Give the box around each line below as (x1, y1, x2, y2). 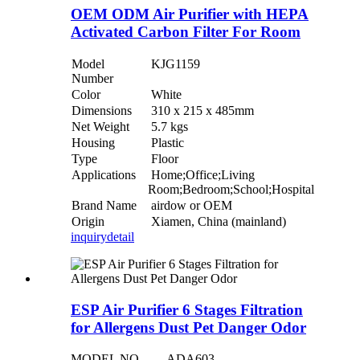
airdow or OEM (148, 198, 232, 212)
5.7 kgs (148, 119, 188, 133)
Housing (72, 135, 115, 149)
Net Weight (72, 119, 129, 133)
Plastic (148, 135, 184, 149)
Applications (72, 167, 136, 182)
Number (72, 71, 113, 85)
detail (107, 229, 134, 243)
